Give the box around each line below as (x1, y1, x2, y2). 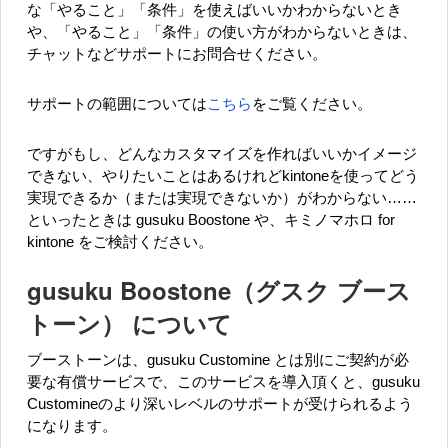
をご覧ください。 (252, 95, 372, 112)
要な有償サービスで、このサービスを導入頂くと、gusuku (27, 373, 420, 390)
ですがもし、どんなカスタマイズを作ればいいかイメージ (27, 145, 417, 162)
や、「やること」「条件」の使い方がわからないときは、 (27, 23, 417, 40)
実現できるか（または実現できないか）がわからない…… (27, 189, 417, 206)
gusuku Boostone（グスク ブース (27, 272, 411, 307)
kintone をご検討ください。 (27, 233, 213, 250)
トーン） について (27, 305, 232, 340)
